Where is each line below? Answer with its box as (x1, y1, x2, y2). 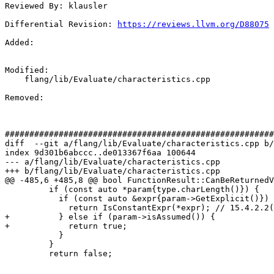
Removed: (5, 93, 49, 103)
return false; (5, 249, 49, 259)
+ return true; (5, 221, 127, 231)
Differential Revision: (5, 20, 117, 29)
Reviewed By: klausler (5, 1, 108, 11)
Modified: (5, 65, 54, 75)
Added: (5, 38, 39, 48)
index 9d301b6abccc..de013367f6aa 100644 (5, 148, 196, 158)
